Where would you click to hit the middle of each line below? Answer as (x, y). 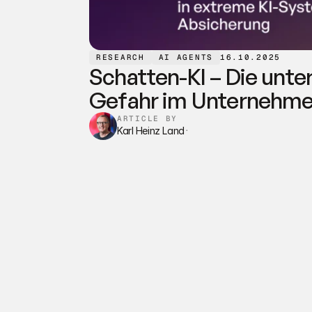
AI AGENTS (186, 57)
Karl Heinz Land (151, 131)
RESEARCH (120, 57)
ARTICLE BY (147, 118)
